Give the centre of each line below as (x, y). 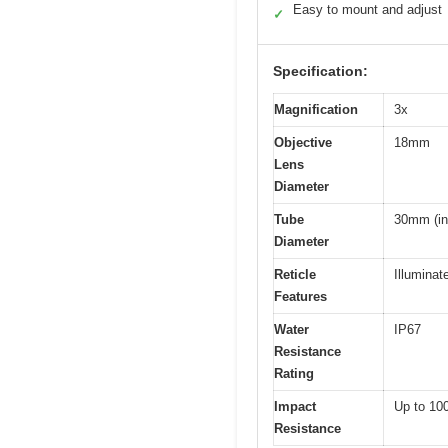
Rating (294, 373)
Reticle (295, 274)
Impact (295, 406)
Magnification (316, 109)
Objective (303, 142)
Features (300, 296)
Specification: (320, 70)
